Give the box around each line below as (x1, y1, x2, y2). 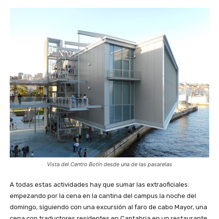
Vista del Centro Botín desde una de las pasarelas (47, 160, 172, 168)
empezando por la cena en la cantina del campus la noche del (10, 192, 196, 199)
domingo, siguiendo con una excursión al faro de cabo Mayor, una (10, 203, 207, 211)
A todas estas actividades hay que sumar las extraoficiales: (10, 180, 189, 188)
